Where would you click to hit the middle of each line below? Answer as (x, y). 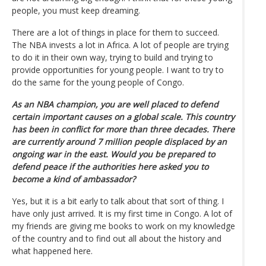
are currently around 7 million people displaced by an (119, 141)
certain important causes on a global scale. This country (123, 116)
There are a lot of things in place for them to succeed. (115, 32)
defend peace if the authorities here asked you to (110, 166)
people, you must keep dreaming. (76, 10)
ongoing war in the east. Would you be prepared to (113, 154)
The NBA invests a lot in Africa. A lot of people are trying (120, 45)
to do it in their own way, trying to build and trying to (113, 57)
